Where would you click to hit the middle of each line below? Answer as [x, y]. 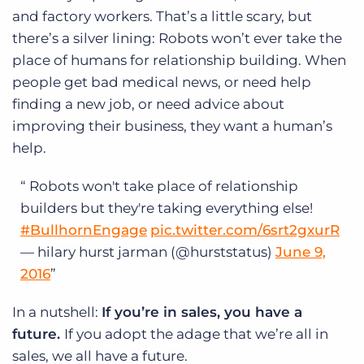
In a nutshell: [57, 312]
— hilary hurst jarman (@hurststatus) [148, 252]
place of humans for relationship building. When [179, 61]
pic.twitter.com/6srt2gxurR [245, 230]
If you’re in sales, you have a [202, 312]
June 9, [301, 252]
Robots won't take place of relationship [164, 186]
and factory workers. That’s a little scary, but [162, 17]
